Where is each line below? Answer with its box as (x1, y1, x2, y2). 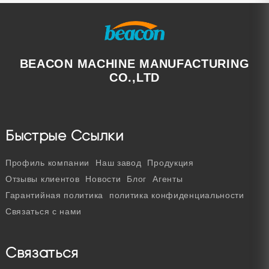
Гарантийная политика (5, 190, 103, 200)
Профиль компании (5, 157, 90, 168)
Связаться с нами (5, 206, 82, 216)
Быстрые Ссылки (5, 127, 124, 144)
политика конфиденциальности (109, 190, 244, 200)
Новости (85, 174, 121, 184)
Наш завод (95, 157, 142, 168)
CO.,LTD (109, 70, 160, 84)
